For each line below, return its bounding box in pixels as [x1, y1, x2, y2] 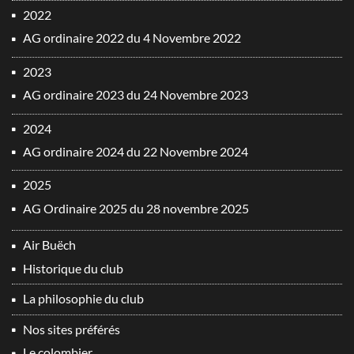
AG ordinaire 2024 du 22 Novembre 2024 [23, 143, 248, 159]
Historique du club [23, 260, 123, 276]
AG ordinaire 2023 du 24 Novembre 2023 [23, 87, 248, 103]
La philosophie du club [23, 291, 144, 307]
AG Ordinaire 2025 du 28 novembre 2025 [23, 200, 249, 216]
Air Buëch [23, 237, 76, 253]
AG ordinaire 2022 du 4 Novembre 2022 [23, 30, 241, 46]
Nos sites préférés [23, 321, 120, 337]
